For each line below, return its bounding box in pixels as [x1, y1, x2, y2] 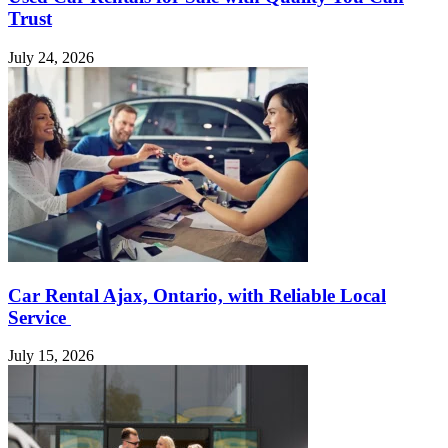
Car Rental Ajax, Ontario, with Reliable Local [8, 284, 386, 306]
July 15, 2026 [8, 347, 94, 365]
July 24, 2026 [8, 48, 94, 66]
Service [8, 306, 71, 328]
